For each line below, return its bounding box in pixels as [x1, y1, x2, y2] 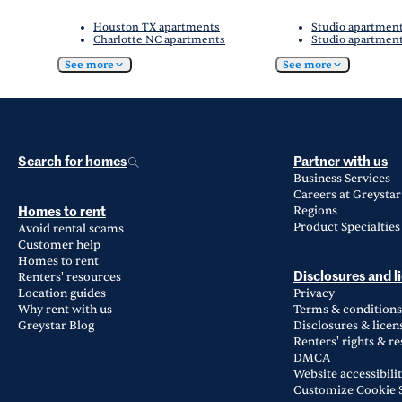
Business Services [293, 171, 390, 187]
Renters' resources [18, 270, 121, 285]
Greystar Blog [18, 319, 94, 334]
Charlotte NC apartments [93, 32, 225, 48]
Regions [293, 204, 337, 219]
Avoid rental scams [18, 222, 124, 237]
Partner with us [293, 155, 388, 170]
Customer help [18, 238, 100, 253]
